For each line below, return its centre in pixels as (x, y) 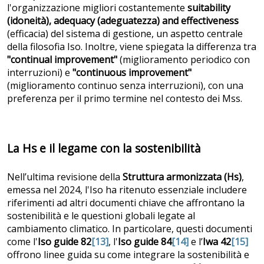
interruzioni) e (40, 72)
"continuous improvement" (132, 72)
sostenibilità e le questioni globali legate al (101, 215)
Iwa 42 (217, 241)
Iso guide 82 (65, 241)
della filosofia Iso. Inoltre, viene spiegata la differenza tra (132, 46)
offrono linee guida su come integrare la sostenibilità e (128, 254)
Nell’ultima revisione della (64, 176)
